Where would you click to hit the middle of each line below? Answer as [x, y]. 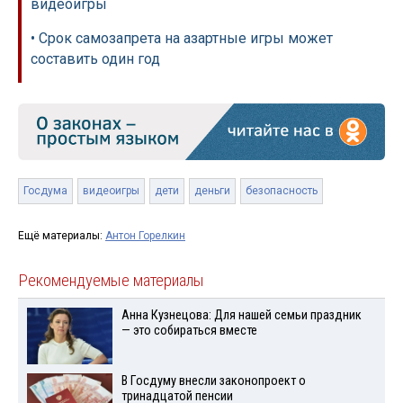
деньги [212, 190]
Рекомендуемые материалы [111, 280]
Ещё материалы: [62, 235]
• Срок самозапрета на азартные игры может [182, 38]
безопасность [282, 190]
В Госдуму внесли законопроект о [213, 381]
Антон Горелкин [145, 235]
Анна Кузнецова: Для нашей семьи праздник [241, 315]
